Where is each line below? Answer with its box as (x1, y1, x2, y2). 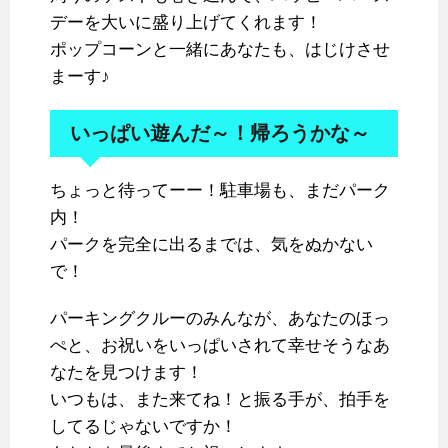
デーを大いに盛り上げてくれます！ (50, 13, 322, 33)
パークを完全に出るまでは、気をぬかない (50, 235, 373, 255)
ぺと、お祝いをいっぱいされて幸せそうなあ (50, 336, 390, 356)
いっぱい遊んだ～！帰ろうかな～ (70, 122, 370, 145)
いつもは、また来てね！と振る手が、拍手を (50, 390, 390, 410)
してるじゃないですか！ (50, 417, 237, 437)
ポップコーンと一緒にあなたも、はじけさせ (50, 40, 390, 60)
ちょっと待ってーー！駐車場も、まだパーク (50, 181, 390, 201)
